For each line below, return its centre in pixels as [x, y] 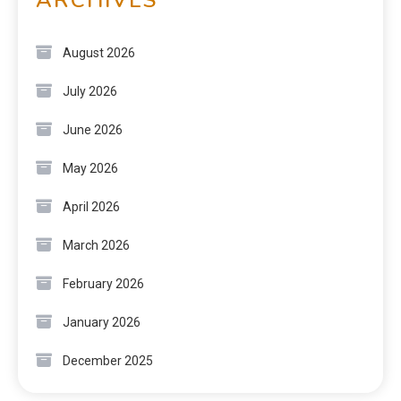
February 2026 [103, 283]
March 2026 [96, 245]
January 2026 [102, 322]
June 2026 [93, 129]
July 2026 [90, 91]
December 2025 [108, 360]
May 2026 [90, 168]
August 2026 [99, 52]
